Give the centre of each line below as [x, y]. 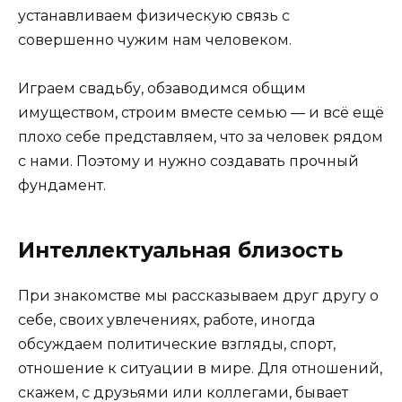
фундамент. [62, 185]
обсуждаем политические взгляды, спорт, [177, 344]
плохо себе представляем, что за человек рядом [201, 136]
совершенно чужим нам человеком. [155, 39]
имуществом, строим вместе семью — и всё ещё [201, 112]
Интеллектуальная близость [180, 250]
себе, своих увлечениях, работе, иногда [166, 319]
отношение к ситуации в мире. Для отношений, [200, 368]
